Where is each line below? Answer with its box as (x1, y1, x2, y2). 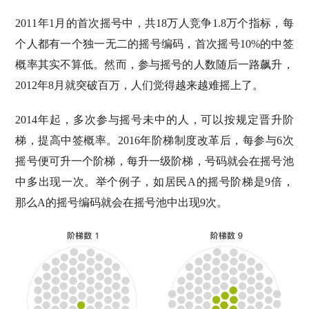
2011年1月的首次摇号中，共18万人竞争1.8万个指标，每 (15, 17, 294, 30)
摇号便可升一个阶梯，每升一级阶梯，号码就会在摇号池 (15, 155, 294, 168)
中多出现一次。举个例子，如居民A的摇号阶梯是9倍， (15, 176, 294, 188)
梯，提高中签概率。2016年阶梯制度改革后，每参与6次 (15, 134, 294, 147)
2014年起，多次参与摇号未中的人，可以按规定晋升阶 (15, 114, 294, 126)
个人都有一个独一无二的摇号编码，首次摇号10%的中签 (15, 38, 294, 50)
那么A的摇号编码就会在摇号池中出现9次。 (15, 197, 228, 209)
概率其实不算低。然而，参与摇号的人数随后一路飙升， (15, 59, 294, 71)
